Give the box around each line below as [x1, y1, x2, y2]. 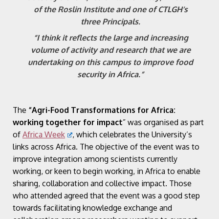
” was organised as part [123, 117, 204, 127]
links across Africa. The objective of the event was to [13, 141, 199, 152]
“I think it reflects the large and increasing [33, 32, 188, 43]
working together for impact [13, 117, 123, 127]
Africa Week [22, 129, 65, 139]
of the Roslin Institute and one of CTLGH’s [33, 4, 188, 14]
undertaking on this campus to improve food [28, 57, 193, 67]
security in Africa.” [77, 69, 144, 79]
